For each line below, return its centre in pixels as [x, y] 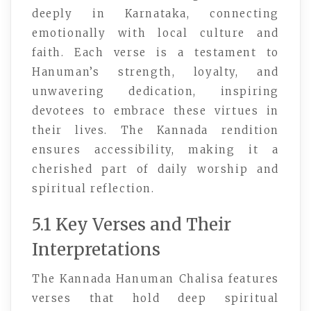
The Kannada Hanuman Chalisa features [155, 278]
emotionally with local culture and [155, 33]
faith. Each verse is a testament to [155, 52]
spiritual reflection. [93, 188]
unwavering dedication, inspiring [155, 91]
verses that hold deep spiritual [155, 298]
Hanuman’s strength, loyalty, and [155, 72]
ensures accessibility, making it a [155, 149]
